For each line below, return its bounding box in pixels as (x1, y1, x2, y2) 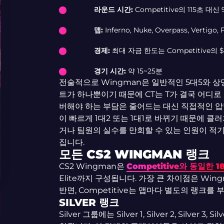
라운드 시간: (93, 5, 135, 14)
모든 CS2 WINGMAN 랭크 (58, 147, 209, 161)
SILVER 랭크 (58, 196, 119, 208)
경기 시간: (93, 66, 128, 75)
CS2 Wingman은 (58, 161, 126, 171)
